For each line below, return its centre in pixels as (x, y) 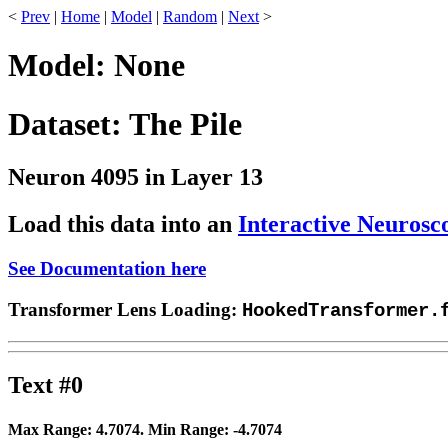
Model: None (96, 65)
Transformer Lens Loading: (125, 309)
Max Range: (52, 429)
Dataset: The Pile (125, 123)
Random (190, 16)
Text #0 (45, 385)
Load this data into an (123, 224)
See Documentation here (107, 269)
